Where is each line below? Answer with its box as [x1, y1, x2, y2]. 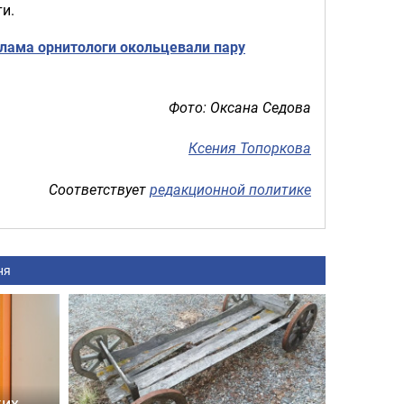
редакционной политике [150, 179, 311, 199]
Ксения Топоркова [188, 138, 311, 159]
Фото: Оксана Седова [169, 96, 311, 117]
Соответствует [49, 179, 150, 199]
